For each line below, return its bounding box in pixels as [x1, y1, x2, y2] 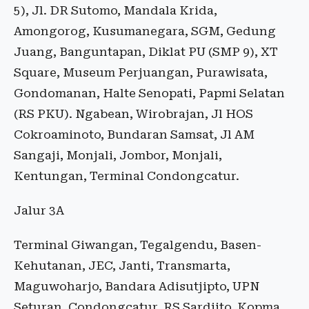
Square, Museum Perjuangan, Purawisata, [14, 66, 268, 80]
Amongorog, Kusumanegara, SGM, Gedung [14, 24, 276, 39]
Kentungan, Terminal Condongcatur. [14, 169, 239, 183]
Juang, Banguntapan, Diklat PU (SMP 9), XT [14, 45, 278, 59]
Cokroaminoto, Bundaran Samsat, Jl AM [14, 128, 255, 142]
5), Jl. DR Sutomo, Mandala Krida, [14, 3, 217, 18]
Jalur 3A [14, 203, 64, 218]
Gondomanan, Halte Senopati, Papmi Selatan [14, 86, 285, 101]
